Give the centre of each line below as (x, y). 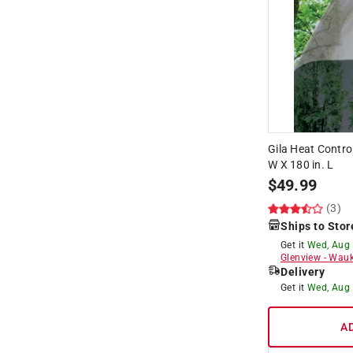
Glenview (301, 257)
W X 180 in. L (301, 164)
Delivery (303, 271)
